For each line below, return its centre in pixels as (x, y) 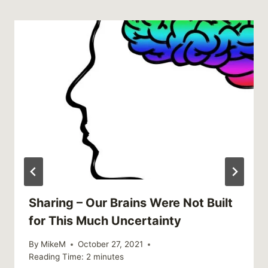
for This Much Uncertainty (105, 221)
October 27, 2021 (111, 244)
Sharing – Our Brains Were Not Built (131, 203)
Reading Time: (56, 257)
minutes (109, 257)
